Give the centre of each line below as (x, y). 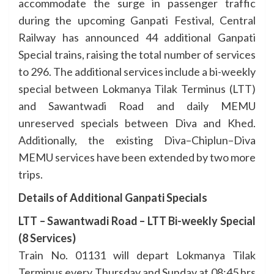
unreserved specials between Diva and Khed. (137, 123)
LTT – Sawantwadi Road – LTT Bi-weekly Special (137, 220)
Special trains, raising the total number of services (137, 54)
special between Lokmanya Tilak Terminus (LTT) (137, 88)
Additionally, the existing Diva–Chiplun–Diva (137, 140)
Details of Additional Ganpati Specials (113, 197)
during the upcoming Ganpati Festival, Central (137, 20)
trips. (31, 174)
